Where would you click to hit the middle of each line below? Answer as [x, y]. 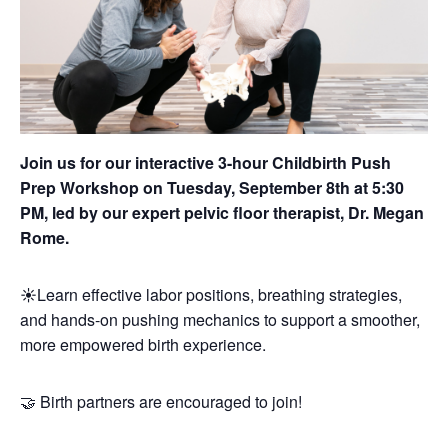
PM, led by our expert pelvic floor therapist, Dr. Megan [222, 212]
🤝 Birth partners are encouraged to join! [161, 401]
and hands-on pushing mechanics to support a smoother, [220, 319]
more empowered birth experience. [143, 344]
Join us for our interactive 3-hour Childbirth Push [205, 162]
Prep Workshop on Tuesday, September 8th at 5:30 [212, 187]
